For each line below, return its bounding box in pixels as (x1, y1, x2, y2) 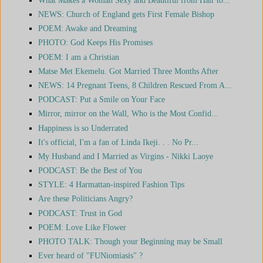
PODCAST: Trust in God (38, 208, 122, 218)
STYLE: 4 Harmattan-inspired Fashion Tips (38, 180, 184, 190)
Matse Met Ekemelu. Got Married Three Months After (38, 66, 218, 76)
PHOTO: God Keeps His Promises (38, 38, 153, 48)
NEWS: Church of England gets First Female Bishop (38, 9, 214, 19)
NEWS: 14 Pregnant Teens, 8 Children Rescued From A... (38, 80, 232, 90)
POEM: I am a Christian (38, 52, 119, 62)
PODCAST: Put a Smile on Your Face (38, 95, 165, 104)
